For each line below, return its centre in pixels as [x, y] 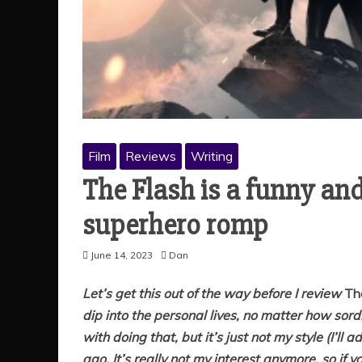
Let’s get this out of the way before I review [213, 294]
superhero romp [175, 226]
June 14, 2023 [122, 255]
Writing [212, 156]
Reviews [151, 156]
